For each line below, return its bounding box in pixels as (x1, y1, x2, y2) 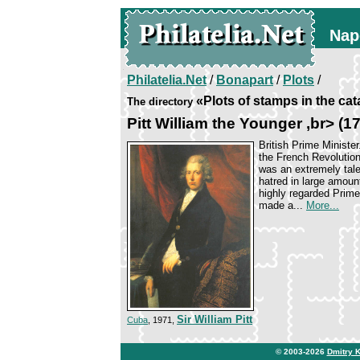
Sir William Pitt (177, 313, 252, 325)
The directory (127, 96, 193, 108)
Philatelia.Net (127, 73, 207, 87)
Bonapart (216, 73, 273, 87)
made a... (259, 199, 306, 211)
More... (306, 199, 339, 211)
